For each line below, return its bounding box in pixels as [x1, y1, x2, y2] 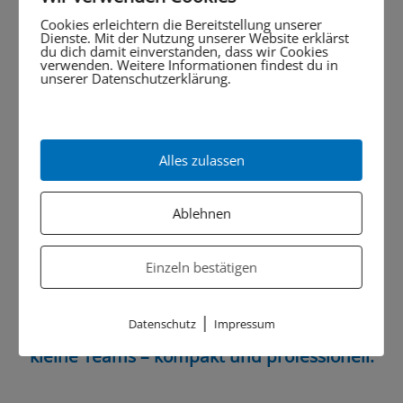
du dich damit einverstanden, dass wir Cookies [40, 41, 328, 60]
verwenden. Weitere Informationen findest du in [40, 55, 338, 74]
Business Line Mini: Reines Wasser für [49, 322, 354, 346]
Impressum [213, 315, 275, 332]
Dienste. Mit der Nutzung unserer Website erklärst [40, 28, 349, 47]
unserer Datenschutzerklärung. [40, 68, 231, 87]
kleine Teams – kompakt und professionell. [29, 344, 374, 368]
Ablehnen [172, 203, 231, 222]
